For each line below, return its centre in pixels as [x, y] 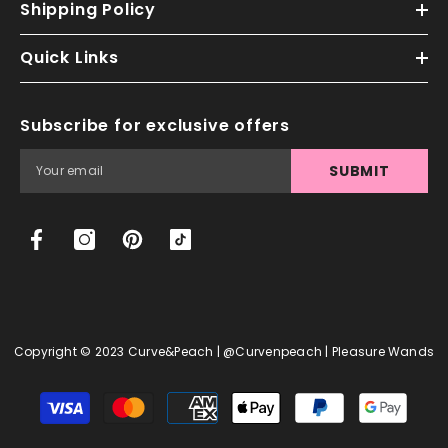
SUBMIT [359, 171]
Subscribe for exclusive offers [155, 126]
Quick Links [69, 58]
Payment [251, 397]
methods [252, 419]
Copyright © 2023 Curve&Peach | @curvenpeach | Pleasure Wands [224, 352]
